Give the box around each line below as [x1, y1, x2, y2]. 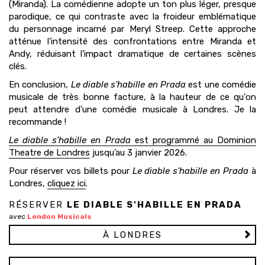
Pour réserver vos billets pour [9, 166, 132, 177]
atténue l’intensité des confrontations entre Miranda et [9, 36, 256, 47]
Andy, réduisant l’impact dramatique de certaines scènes [9, 49, 256, 60]
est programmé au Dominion [130, 135, 256, 146]
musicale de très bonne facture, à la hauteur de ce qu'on [9, 92, 256, 103]
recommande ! [9, 117, 66, 128]
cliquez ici [47, 178, 86, 189]
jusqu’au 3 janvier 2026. [90, 147, 187, 159]
